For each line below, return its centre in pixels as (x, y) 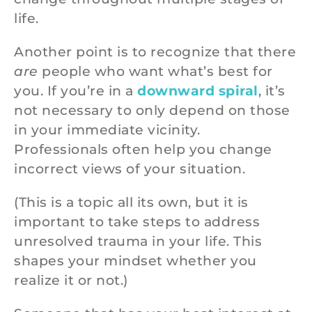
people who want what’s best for (155, 72)
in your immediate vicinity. (107, 130)
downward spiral (198, 91)
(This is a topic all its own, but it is (131, 203)
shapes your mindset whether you (135, 261)
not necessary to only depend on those (152, 111)
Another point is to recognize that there (155, 52)
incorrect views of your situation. (130, 169)
